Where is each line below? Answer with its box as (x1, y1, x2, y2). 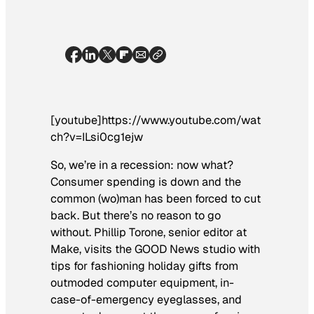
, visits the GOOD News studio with (79, 241, 260, 257)
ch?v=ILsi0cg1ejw (50, 129, 143, 144)
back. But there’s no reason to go (50, 207, 221, 223)
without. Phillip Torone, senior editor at (50, 224, 247, 240)
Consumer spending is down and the (50, 174, 241, 189)
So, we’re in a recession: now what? (50, 157, 233, 172)
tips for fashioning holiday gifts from (50, 258, 238, 273)
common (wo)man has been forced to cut (50, 191, 261, 206)
